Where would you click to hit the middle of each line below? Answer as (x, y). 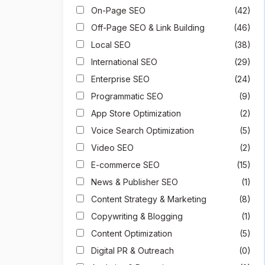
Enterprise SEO (119, 79)
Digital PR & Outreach (131, 251)
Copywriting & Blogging (136, 216)
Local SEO (110, 45)
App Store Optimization (135, 113)
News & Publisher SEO (133, 182)
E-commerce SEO (124, 165)
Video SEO (111, 148)
